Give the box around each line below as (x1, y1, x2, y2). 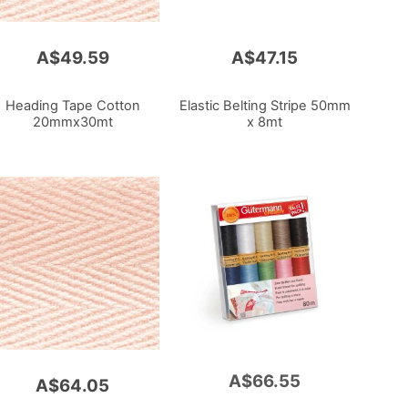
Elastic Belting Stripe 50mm (178, 97, 351, 114)
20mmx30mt (32, 113, 113, 130)
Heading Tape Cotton (5, 97, 140, 114)
